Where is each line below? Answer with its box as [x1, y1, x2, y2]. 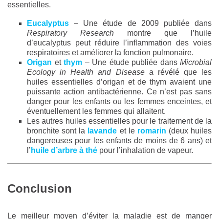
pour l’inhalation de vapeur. [97, 146, 193, 155]
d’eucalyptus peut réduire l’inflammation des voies [27, 39, 212, 47]
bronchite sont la [27, 127, 88, 135]
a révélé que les [144, 68, 212, 77]
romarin [137, 127, 166, 135]
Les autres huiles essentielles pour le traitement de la [27, 117, 212, 126]
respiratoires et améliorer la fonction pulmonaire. [27, 48, 194, 57]
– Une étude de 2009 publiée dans [69, 19, 212, 28]
